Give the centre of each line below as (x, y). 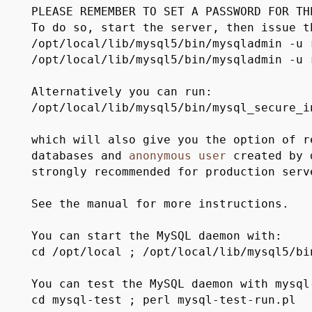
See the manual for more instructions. (160, 203)
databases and (80, 155)
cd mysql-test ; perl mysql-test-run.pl (163, 299)
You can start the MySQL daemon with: (156, 235)
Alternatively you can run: (122, 91)
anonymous (160, 155)
